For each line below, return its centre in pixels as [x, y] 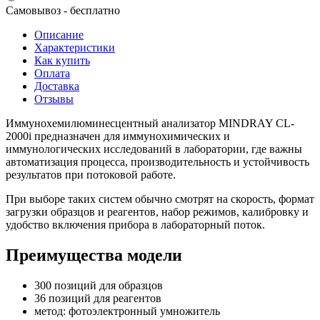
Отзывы [54, 99]
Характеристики [75, 47]
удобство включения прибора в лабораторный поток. [135, 224]
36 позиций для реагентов [98, 298]
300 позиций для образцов [99, 285]
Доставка [57, 86]
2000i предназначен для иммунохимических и [118, 136]
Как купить [62, 60]
